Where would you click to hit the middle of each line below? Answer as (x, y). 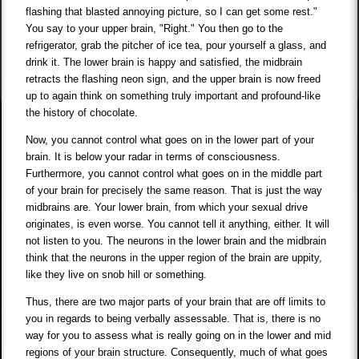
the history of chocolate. (82, 113)
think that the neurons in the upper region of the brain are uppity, (174, 258)
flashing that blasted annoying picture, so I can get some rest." (172, 12)
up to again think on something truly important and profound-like (173, 96)
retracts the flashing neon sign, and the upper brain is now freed (173, 79)
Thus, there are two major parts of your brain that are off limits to (176, 302)
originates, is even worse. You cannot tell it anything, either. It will (178, 224)
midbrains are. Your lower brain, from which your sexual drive (167, 208)
